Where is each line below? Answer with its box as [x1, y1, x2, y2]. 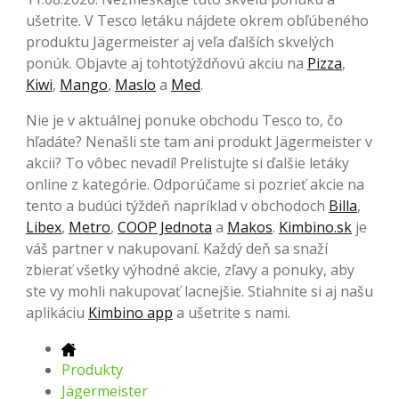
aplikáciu [26, 302, 88, 322]
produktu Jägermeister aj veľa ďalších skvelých [26, 31, 334, 52]
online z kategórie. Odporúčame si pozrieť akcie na [26, 174, 364, 194]
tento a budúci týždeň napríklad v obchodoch [26, 195, 329, 216]
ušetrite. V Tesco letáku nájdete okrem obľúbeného [26, 10, 369, 30]
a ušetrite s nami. [173, 302, 290, 322]
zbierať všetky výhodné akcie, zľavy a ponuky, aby [26, 259, 354, 280]
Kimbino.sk [279, 216, 352, 237]
